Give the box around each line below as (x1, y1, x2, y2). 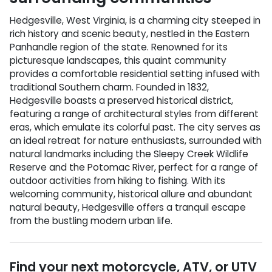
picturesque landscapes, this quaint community (10, 54, 226, 67)
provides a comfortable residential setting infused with (10, 67, 260, 80)
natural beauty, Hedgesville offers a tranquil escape (10, 201, 246, 214)
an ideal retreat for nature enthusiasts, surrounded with (10, 134, 262, 147)
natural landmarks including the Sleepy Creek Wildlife (10, 148, 248, 160)
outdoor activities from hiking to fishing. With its (10, 174, 225, 187)
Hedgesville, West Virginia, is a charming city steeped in (10, 14, 260, 27)
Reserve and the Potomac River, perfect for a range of (10, 161, 258, 174)
